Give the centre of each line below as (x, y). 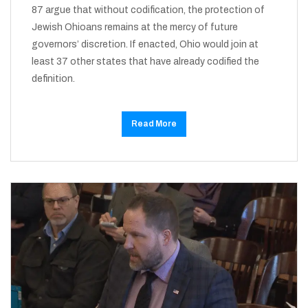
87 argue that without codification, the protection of (148, 10)
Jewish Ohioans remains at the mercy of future (135, 27)
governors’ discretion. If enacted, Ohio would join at (145, 44)
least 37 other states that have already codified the (145, 61)
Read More (154, 123)
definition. (53, 78)
